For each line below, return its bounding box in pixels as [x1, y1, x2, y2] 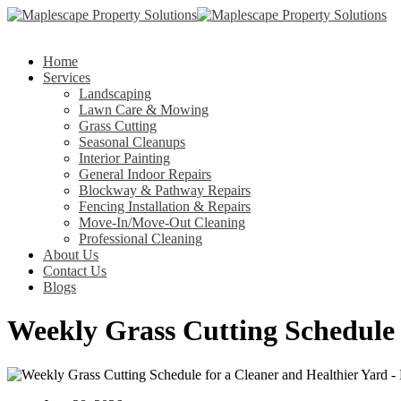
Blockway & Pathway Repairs [79, 183, 251, 198]
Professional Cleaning [79, 231, 202, 246]
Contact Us [43, 263, 107, 278]
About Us [43, 247, 98, 262]
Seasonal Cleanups [79, 134, 185, 149]
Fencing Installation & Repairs [79, 199, 251, 214]
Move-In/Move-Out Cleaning [79, 215, 245, 230]
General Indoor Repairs [79, 166, 211, 182]
